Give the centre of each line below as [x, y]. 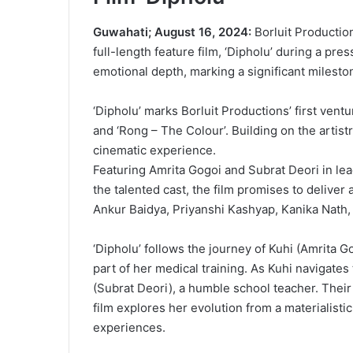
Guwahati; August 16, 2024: [172, 32]
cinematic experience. [154, 150]
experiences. [129, 327]
